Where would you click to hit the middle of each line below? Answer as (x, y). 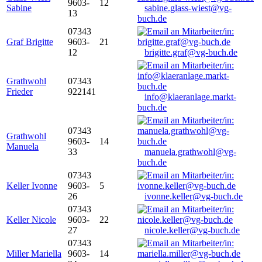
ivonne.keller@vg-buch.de (194, 196)
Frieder (20, 91)
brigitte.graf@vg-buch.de (191, 52)
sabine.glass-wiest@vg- (188, 8)
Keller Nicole (31, 219)
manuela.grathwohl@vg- (190, 151)
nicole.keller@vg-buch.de (192, 230)
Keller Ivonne (32, 185)
